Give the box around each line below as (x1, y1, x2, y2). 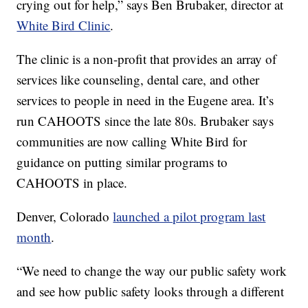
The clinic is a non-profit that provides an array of (16, 50, 277, 68)
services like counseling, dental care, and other (16, 71, 260, 89)
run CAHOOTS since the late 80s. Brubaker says (16, 112, 274, 130)
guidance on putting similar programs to (16, 153, 228, 171)
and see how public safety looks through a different (16, 283, 285, 300)
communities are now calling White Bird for (16, 133, 247, 151)
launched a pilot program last (113, 208, 266, 225)
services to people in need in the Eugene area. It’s (16, 91, 274, 109)
